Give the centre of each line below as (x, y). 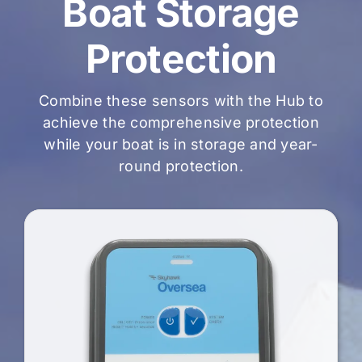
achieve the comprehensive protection (181, 123)
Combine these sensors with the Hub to (181, 101)
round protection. (181, 166)
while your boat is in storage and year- (181, 145)
